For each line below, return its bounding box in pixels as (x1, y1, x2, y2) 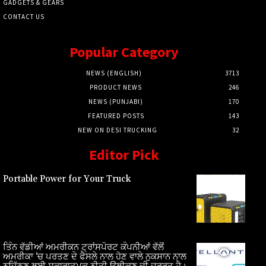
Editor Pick (89, 145, 159, 164)
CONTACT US (3, 12, 45, 21)
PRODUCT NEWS (90, 83, 142, 91)
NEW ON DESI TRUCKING (78, 125, 157, 134)
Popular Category (69, 42, 179, 61)
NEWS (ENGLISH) (86, 68, 142, 77)
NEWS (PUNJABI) (88, 97, 143, 106)
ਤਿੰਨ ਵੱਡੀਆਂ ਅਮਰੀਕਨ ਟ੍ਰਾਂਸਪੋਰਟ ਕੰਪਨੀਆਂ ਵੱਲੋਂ (3, 242, 164, 254)
